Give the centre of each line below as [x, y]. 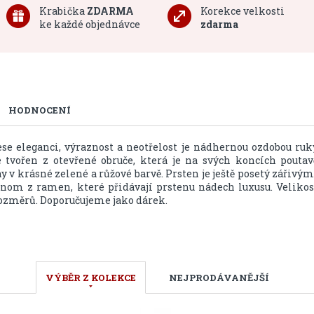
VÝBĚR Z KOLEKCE [91, 278]
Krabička [63, 11]
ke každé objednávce [89, 24]
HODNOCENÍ [39, 110]
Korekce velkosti [242, 11]
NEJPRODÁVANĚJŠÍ [219, 278]
